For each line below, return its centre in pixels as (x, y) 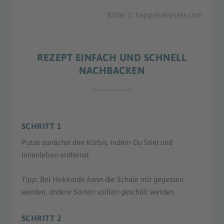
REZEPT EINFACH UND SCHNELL (112, 57)
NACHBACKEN (112, 70)
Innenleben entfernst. (56, 155)
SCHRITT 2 (41, 218)
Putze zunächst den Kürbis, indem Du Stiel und (97, 142)
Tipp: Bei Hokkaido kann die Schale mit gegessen (102, 179)
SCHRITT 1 (41, 126)
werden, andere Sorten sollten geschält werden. (98, 192)
